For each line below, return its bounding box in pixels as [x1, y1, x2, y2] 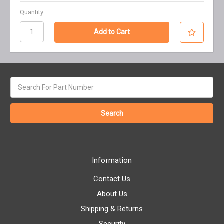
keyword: [10, 88, 39, 96]
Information [91, 155, 132, 165]
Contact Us [93, 174, 130, 183]
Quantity [19, 8, 43, 16]
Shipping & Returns [81, 204, 143, 213]
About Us [96, 189, 127, 198]
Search [10, 77, 33, 86]
